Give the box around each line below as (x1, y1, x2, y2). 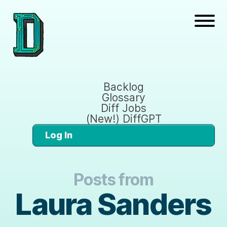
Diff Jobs (101, 101, 146, 115)
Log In (45, 129, 72, 140)
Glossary (102, 91, 145, 104)
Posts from (73, 169, 154, 190)
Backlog (103, 80, 144, 93)
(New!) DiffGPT (86, 112, 162, 125)
